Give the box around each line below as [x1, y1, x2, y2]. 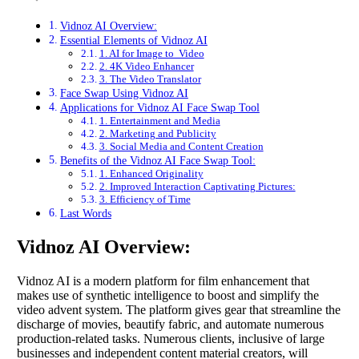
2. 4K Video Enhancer [99, 60, 194, 73]
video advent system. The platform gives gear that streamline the [17, 303, 341, 317]
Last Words [59, 207, 111, 220]
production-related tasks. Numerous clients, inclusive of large [17, 332, 325, 346]
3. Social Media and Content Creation [99, 140, 264, 153]
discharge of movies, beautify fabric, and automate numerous [17, 317, 324, 332]
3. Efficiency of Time [99, 193, 191, 206]
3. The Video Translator [99, 73, 201, 86]
